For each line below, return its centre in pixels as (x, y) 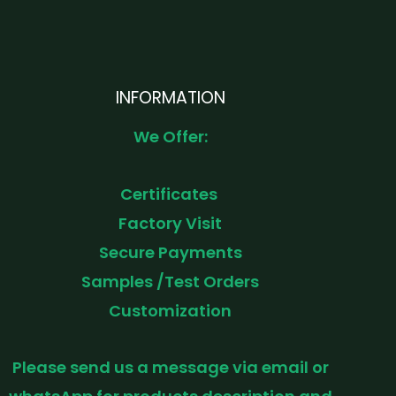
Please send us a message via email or (170, 368)
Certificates (170, 194)
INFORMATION (170, 97)
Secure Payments (170, 252)
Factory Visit (171, 223)
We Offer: (170, 137)
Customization (171, 310)
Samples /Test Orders (171, 281)
